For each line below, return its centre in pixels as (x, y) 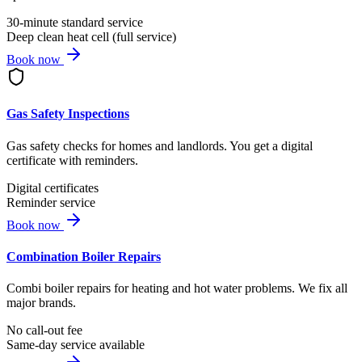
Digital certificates (53, 187)
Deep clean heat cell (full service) (91, 37)
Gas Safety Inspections (68, 114)
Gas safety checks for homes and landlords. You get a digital (160, 145)
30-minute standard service (75, 22)
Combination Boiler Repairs (84, 256)
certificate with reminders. (72, 160)
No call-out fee (44, 330)
